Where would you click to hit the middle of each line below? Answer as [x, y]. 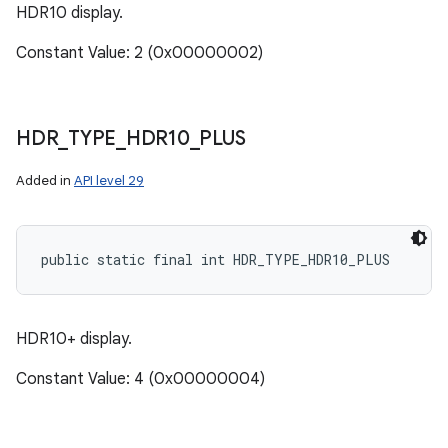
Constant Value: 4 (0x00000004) [140, 379]
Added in [45, 180]
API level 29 [109, 180]
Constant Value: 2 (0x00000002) [139, 53]
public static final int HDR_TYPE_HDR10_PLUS [215, 259]
